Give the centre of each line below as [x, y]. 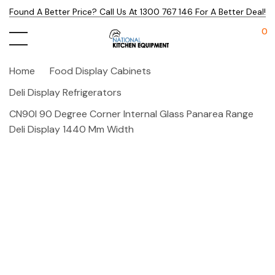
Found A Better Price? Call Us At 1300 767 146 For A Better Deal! [137, 12]
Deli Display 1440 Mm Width [72, 129]
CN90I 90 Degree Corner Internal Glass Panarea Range [131, 114]
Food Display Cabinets [100, 71]
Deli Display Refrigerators [65, 92]
